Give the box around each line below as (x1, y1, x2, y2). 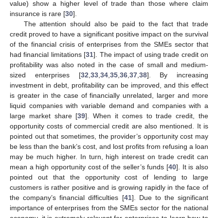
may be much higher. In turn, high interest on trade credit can (10, 152, 208, 161)
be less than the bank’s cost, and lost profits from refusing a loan (10, 142, 208, 150)
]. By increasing (146, 71, 208, 79)
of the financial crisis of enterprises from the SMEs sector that (10, 40, 208, 48)
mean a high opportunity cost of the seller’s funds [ (10, 163, 168, 171)
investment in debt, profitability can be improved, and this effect (10, 81, 208, 89)
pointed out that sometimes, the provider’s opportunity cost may (10, 132, 208, 140)
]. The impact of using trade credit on (93, 50, 209, 58)
